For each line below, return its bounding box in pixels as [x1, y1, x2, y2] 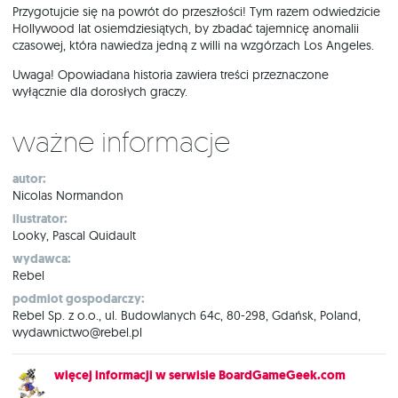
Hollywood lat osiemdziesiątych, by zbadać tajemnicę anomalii [12, 20, 359, 36]
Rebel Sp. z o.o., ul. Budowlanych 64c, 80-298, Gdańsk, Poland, [12, 307, 361, 323]
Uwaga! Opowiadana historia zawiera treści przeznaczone [12, 67, 329, 83]
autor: [12, 171, 46, 187]
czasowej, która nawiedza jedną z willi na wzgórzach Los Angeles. [12, 37, 374, 53]
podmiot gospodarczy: [12, 291, 145, 307]
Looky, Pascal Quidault [12, 227, 136, 243]
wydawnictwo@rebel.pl [12, 324, 142, 340]
